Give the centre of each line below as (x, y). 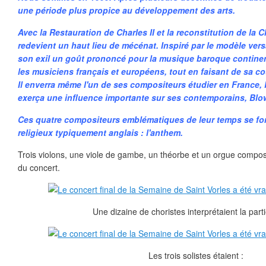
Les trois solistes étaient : (196, 255)
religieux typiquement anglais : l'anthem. (100, 132)
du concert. (39, 167)
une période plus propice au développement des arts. (126, 10)
